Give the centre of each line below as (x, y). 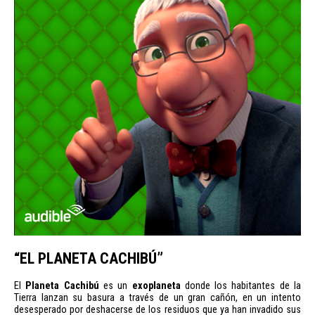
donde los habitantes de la (243, 285)
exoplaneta (158, 285)
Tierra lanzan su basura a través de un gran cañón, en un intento (157, 297)
